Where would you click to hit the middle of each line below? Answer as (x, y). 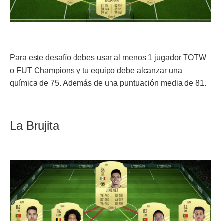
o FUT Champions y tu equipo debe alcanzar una (96, 71)
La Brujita (35, 126)
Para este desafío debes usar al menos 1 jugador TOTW (108, 58)
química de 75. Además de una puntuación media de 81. (108, 83)
